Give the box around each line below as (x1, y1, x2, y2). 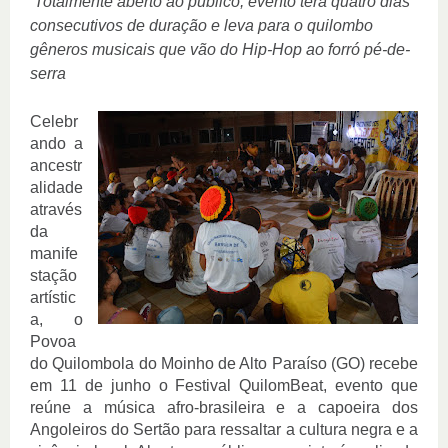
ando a (30, 135, 83, 152)
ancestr (30, 157, 82, 174)
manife (30, 245, 78, 262)
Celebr (30, 113, 78, 130)
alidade (30, 179, 83, 196)
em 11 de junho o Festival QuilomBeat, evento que (30, 377, 418, 394)
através (30, 201, 82, 218)
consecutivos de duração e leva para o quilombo (30, 17, 373, 34)
